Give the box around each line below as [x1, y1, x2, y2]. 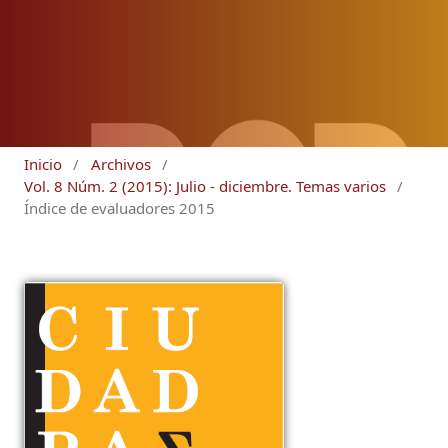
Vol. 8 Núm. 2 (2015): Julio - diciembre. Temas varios [24, 176, 386, 197]
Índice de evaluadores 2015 [24, 198, 215, 219]
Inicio [24, 154, 62, 175]
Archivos [90, 154, 151, 175]
